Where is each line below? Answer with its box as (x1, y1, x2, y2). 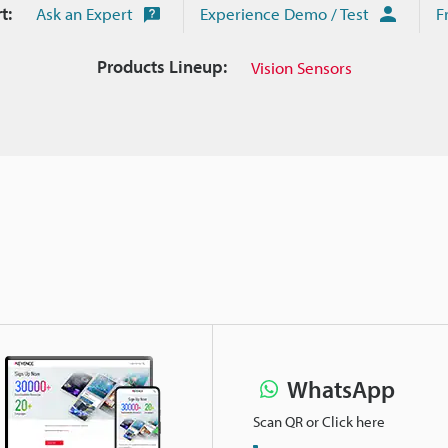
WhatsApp (287, 373, 395, 404)
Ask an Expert (36, 3, 133, 25)
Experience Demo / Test (200, 3, 369, 25)
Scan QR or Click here (253, 411, 385, 431)
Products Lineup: (96, 55, 227, 79)
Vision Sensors (250, 56, 352, 78)
